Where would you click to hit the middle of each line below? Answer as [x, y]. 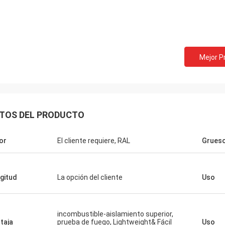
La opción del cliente [90, 177]
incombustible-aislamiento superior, [115, 214]
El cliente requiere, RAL [94, 141]
